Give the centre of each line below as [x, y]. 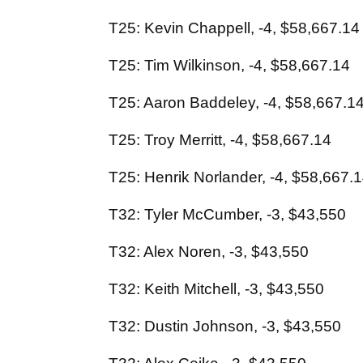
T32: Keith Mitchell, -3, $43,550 [216, 289]
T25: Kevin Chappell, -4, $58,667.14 [234, 28]
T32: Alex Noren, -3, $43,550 [209, 252]
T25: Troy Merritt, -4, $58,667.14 [220, 140]
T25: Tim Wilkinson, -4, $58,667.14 [229, 66]
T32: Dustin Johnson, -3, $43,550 [225, 327]
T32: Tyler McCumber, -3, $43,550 [227, 215]
